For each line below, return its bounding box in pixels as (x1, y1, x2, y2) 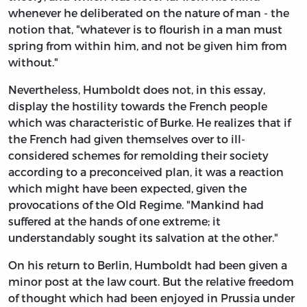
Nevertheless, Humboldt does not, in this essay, (8, 83, 265, 97)
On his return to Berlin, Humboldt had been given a (8, 258, 287, 272)
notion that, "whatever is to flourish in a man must (8, 23, 282, 36)
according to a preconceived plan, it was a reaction (8, 165, 284, 179)
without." (8, 56, 58, 69)
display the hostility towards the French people (8, 99, 267, 113)
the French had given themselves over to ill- (8, 132, 245, 146)
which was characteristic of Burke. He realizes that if (8, 116, 291, 130)
